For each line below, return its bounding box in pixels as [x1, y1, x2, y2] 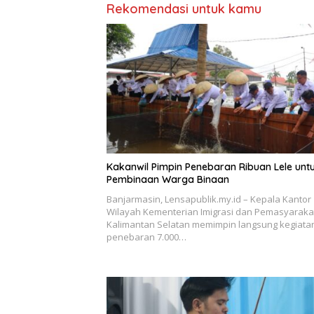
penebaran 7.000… [107, 231, 186, 244]
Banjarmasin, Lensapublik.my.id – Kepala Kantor [107, 193, 311, 206]
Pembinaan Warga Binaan [107, 173, 229, 186]
